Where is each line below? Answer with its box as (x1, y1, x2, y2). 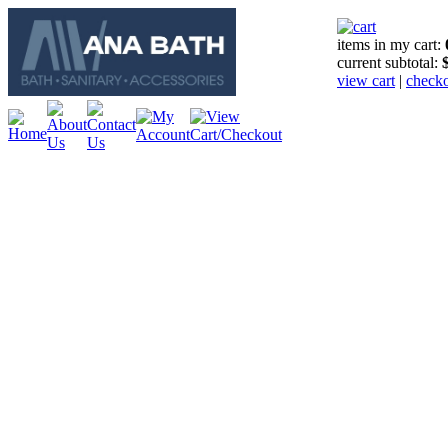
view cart (337, 72, 395, 89)
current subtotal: (337, 54, 442, 71)
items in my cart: (337, 36, 445, 53)
